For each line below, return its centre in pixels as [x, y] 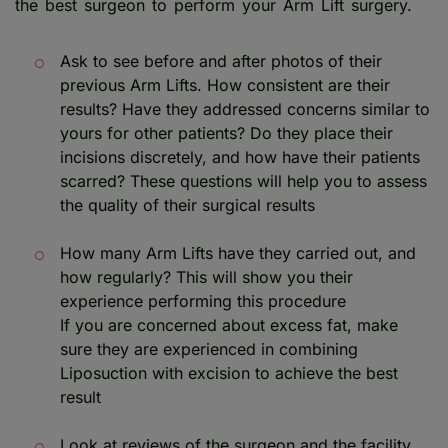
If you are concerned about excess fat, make [229, 325]
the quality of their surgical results [187, 205]
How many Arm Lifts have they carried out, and [238, 253]
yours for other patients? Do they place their [226, 133]
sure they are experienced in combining [209, 349]
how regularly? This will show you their [206, 277]
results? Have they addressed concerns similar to [245, 109]
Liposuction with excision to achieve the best [229, 373]
